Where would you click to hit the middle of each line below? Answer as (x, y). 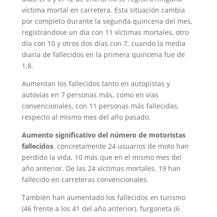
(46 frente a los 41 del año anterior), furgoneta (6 (101, 208)
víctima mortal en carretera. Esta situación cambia (103, 10)
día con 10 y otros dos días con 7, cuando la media (103, 43)
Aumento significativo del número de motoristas (103, 135)
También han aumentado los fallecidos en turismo (103, 197)
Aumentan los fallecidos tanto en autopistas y (96, 83)
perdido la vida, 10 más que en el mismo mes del (101, 157)
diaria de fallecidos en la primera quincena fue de (103, 54)
